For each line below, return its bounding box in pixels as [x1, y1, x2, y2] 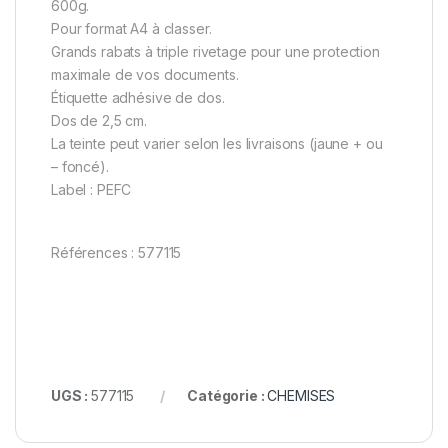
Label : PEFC [51, 181, 132, 199]
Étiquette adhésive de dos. [51, 89, 225, 107]
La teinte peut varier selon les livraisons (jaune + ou [51, 135, 383, 153]
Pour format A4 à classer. [51, 20, 212, 38]
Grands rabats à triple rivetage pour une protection [51, 43, 380, 61]
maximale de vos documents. [51, 66, 239, 84]
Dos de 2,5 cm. [51, 112, 148, 130]
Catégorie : [187, 387, 268, 405]
